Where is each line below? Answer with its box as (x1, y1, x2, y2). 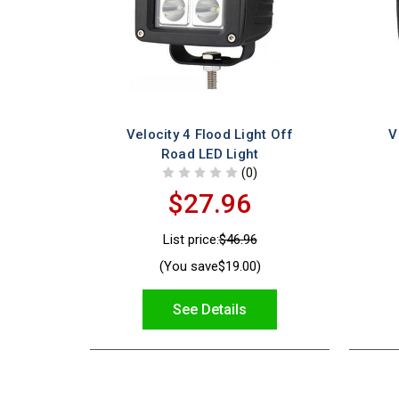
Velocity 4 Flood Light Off (126, 126, 294, 142)
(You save (159, 257, 218, 274)
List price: (162, 232, 219, 248)
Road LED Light (160, 145, 259, 162)
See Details (173, 300, 247, 318)
